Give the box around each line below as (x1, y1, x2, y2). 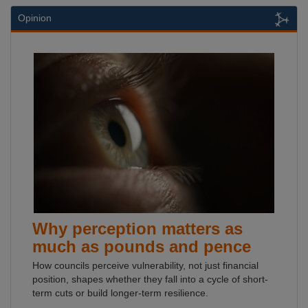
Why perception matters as (32, 219, 243, 238)
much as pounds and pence (32, 237, 251, 256)
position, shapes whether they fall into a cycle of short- (32, 274, 268, 285)
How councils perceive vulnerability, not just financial (32, 260, 258, 271)
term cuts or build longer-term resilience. (32, 287, 208, 298)
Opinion (18, 12, 52, 23)
